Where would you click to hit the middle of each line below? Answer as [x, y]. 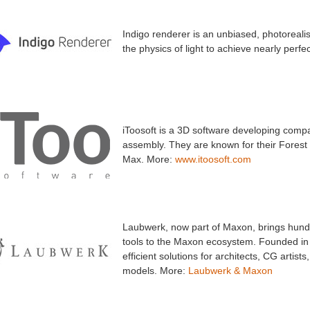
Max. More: [148, 159]
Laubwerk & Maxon [230, 271]
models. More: [155, 271]
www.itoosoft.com [213, 159]
